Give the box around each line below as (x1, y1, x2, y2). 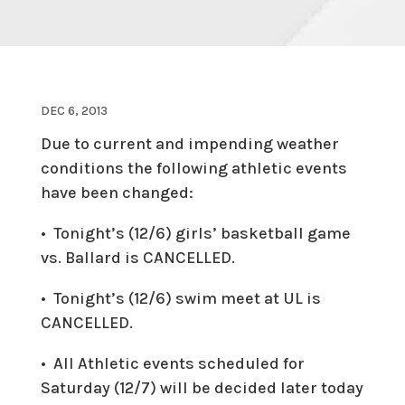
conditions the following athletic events (40, 157, 347, 178)
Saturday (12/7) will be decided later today (40, 377, 363, 398)
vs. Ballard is (40, 247, 143, 268)
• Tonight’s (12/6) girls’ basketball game (40, 222, 351, 243)
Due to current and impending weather (40, 133, 339, 154)
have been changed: (40, 182, 193, 202)
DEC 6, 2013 (40, 102, 108, 118)
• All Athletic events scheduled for (40, 353, 305, 373)
